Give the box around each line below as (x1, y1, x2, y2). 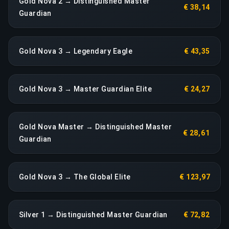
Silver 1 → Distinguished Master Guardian (19, 210, 168, 219)
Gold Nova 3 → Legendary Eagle (19, 47, 133, 55)
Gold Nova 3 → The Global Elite (19, 172, 131, 181)
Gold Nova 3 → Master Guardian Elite (19, 84, 152, 93)
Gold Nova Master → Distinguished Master (19, 122, 172, 131)
